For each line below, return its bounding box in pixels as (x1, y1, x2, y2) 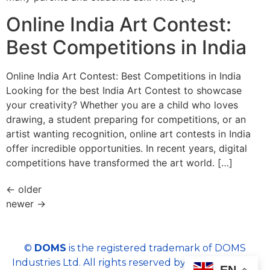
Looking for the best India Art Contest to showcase (6, 84, 242, 96)
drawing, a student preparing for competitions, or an (6, 113, 246, 125)
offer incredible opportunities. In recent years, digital (6, 142, 247, 154)
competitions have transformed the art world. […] (6, 156, 233, 169)
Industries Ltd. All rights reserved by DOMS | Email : (12, 256, 258, 268)
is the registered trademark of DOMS (66, 242, 246, 254)
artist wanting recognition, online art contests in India (6, 127, 251, 140)
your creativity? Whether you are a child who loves (6, 98, 238, 111)
